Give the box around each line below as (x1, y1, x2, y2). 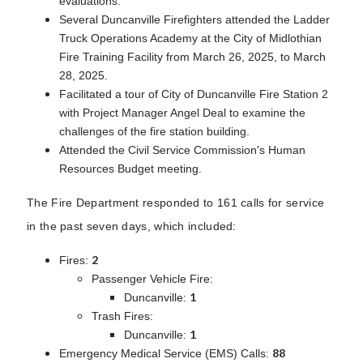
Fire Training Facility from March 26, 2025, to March (59, 49, 326, 63)
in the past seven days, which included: (27, 219, 237, 233)
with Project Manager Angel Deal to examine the (59, 105, 305, 119)
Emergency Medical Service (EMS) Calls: (59, 346, 272, 360)
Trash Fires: (92, 309, 153, 322)
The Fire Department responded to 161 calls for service (27, 195, 325, 209)
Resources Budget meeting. (59, 161, 202, 175)
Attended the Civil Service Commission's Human (59, 143, 305, 156)
